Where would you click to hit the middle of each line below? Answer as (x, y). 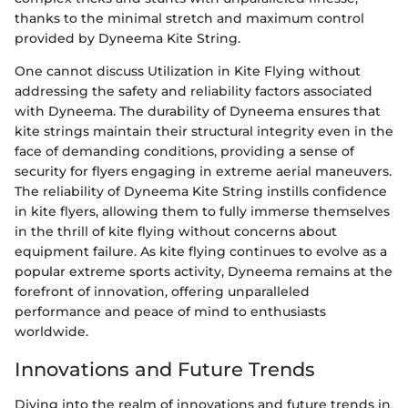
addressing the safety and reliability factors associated (194, 91)
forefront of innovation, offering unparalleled (162, 291)
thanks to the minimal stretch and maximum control (189, 18)
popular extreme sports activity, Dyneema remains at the (204, 271)
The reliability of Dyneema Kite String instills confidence (201, 191)
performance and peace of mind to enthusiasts (170, 311)
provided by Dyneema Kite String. (127, 38)
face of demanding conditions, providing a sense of (184, 151)
